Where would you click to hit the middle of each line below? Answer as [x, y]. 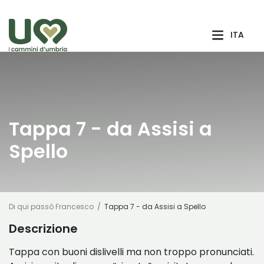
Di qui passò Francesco [51, 207]
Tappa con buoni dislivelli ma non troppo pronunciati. [131, 252]
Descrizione [43, 229]
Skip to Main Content [52, 11]
